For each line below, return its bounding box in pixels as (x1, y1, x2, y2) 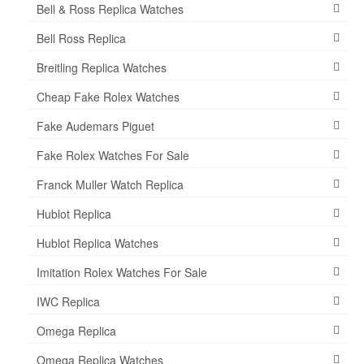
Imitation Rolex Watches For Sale (37, 263, 207, 280)
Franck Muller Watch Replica (37, 175, 184, 193)
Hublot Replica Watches (37, 234, 158, 251)
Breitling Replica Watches (37, 58, 167, 76)
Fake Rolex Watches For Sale (37, 146, 189, 163)
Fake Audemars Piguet (37, 117, 154, 134)
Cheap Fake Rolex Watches (37, 88, 180, 105)
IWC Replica (37, 292, 100, 310)
